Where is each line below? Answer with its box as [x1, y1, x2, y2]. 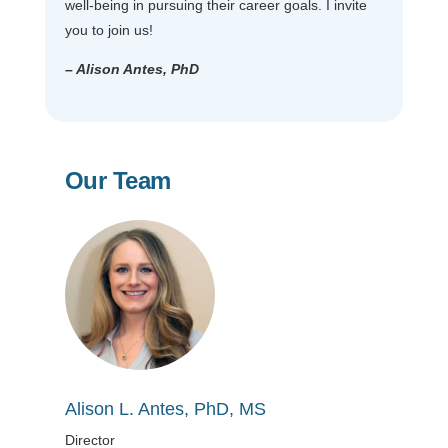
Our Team [64, 166, 171, 194]
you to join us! [64, 21, 153, 38]
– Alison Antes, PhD [64, 60, 199, 77]
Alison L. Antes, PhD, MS [64, 398, 266, 419]
